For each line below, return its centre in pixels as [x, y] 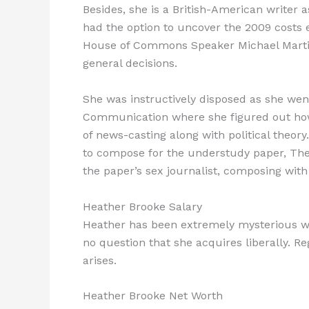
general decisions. [130, 63]
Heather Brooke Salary [142, 206]
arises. [100, 260]
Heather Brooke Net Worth [153, 296]
